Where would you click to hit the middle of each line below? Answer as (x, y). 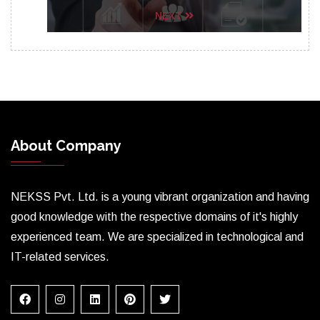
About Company (66, 145)
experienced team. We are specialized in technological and (157, 236)
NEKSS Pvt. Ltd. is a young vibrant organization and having (160, 196)
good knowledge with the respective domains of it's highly (154, 216)
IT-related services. (60, 256)
